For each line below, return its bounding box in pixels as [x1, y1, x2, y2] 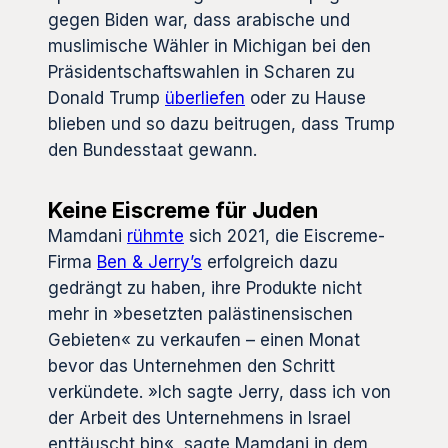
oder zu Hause [245, 87, 366, 108]
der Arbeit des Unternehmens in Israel [48, 407, 351, 428]
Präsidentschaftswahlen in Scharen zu [48, 61, 355, 82]
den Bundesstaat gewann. [48, 139, 257, 160]
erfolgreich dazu [202, 251, 338, 272]
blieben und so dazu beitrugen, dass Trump [48, 113, 395, 134]
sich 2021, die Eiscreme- [184, 225, 385, 246]
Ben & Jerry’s [97, 251, 202, 272]
